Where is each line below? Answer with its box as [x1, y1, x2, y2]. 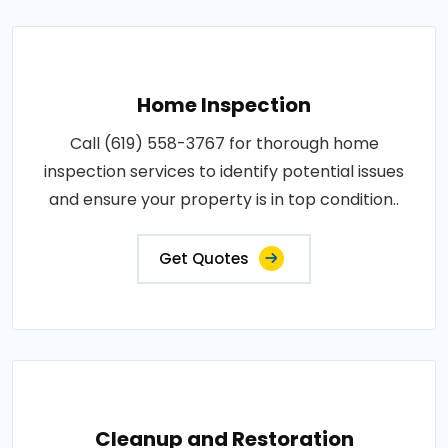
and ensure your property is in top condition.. [49, 187, 399, 211]
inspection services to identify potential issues [44, 159, 404, 183]
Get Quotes [159, 247, 249, 269]
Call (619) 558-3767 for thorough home [69, 131, 379, 155]
